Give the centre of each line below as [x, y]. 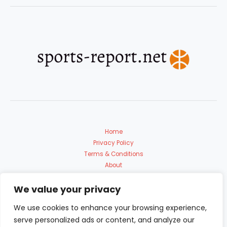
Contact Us [113, 176]
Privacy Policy [113, 143]
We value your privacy [67, 189]
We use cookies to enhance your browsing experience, [110, 208]
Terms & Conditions [113, 154]
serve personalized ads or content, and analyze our [104, 220]
